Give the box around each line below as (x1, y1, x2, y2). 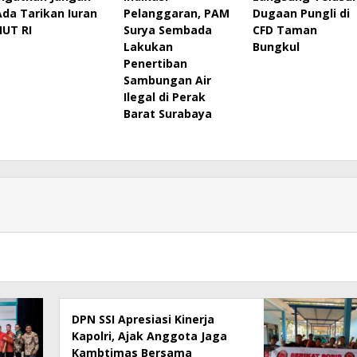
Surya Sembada (123, 22, 212, 38)
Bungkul (252, 39, 300, 55)
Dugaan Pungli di (252, 6, 350, 22)
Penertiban (123, 56, 187, 72)
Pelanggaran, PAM (123, 6, 229, 22)
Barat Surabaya (123, 106, 212, 122)
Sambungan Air (123, 73, 211, 88)
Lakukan (123, 39, 173, 55)
